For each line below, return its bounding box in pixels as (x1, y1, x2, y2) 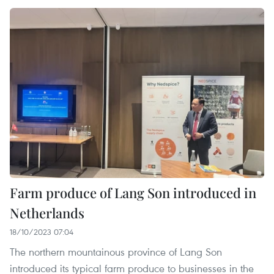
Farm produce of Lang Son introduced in (10, 183, 256, 202)
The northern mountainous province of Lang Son (10, 244, 222, 259)
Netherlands (10, 203, 84, 222)
